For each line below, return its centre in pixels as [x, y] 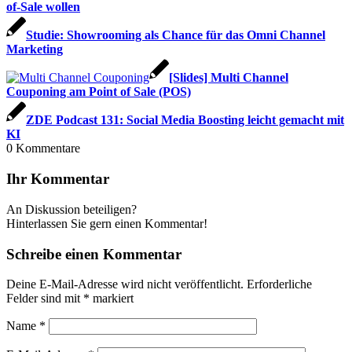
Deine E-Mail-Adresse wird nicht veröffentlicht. [125, 284]
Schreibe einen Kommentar [94, 254]
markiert [112, 299]
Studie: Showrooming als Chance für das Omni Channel [176, 35]
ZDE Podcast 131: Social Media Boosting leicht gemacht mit [185, 120]
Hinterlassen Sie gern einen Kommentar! [107, 223]
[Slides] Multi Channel [229, 78]
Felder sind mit [45, 299]
